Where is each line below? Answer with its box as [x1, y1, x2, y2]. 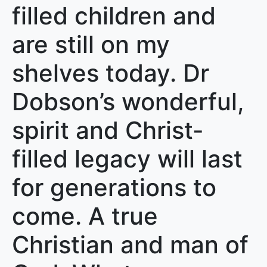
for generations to [12, 173, 216, 202]
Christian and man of [12, 230, 249, 259]
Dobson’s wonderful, [12, 87, 244, 116]
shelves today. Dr [12, 58, 209, 88]
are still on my [12, 30, 170, 59]
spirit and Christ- [12, 116, 204, 145]
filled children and [12, 1, 216, 30]
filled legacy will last [12, 144, 243, 173]
